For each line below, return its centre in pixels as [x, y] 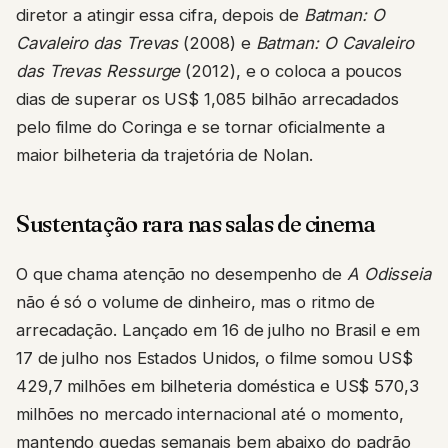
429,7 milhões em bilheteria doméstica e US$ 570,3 [217, 386]
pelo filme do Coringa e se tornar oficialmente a [200, 127]
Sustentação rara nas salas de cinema [196, 223]
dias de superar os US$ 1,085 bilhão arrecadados [208, 99]
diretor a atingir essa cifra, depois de [160, 15]
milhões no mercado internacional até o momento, [210, 414]
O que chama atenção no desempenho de [181, 274]
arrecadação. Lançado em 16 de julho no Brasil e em [218, 330]
